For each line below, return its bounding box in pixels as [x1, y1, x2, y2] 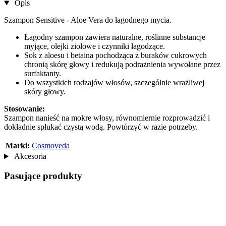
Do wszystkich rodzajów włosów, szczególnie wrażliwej [24, 78, 204, 87]
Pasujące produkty [4, 170, 82, 181]
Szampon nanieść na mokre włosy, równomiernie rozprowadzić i [4, 114, 210, 123]
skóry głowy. [24, 87, 66, 96]
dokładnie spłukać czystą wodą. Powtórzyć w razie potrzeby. [4, 123, 198, 132]
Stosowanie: [4, 104, 45, 114]
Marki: [6, 141, 30, 150]
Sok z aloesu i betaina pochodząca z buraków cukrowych [24, 51, 207, 60]
